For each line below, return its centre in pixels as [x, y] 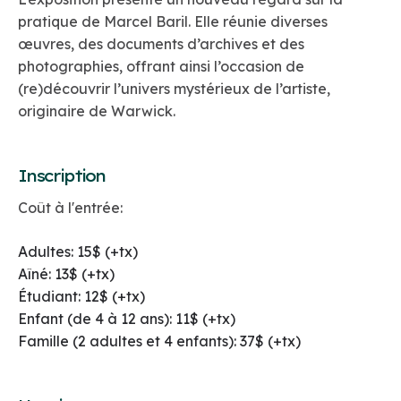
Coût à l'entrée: [70, 208]
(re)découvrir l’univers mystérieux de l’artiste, [174, 89]
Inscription [62, 176]
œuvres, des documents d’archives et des [161, 44]
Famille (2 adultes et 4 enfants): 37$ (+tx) [159, 341]
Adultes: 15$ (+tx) [78, 252]
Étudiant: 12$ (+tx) [81, 297]
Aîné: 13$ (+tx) [66, 274]
